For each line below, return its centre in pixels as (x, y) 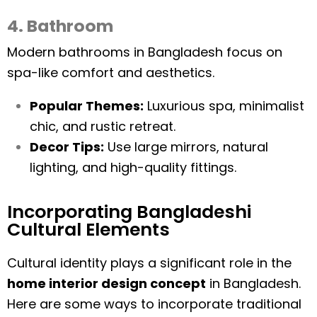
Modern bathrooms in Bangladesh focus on (145, 52)
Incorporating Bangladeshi (129, 212)
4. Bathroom (60, 26)
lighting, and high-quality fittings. (133, 167)
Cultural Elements (88, 230)
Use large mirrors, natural (186, 147)
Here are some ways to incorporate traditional (154, 304)
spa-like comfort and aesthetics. (111, 73)
